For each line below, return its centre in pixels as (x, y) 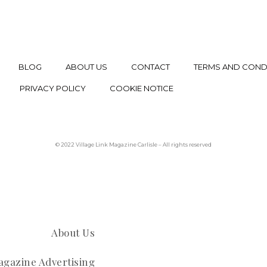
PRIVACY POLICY (53, 89)
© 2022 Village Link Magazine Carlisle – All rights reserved (133, 145)
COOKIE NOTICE (142, 89)
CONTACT (150, 67)
